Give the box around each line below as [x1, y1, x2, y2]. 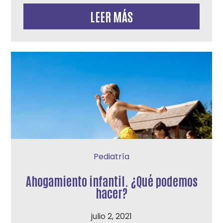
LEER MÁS [90, 8, 133, 24]
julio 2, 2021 [91, 211, 132, 222]
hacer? [96, 185, 127, 200]
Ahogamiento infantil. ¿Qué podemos [25, 173, 198, 188]
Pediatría [94, 151, 129, 162]
